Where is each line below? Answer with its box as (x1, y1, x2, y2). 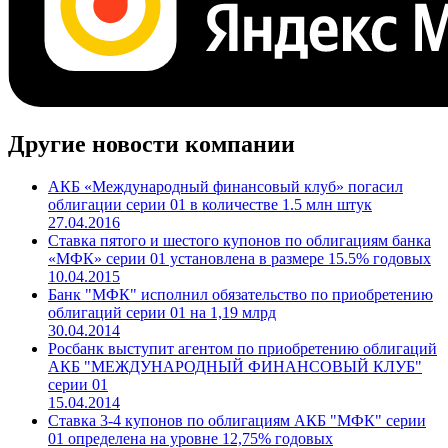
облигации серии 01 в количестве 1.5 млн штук (48, 264, 372, 282)
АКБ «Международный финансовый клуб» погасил (48, 246, 403, 264)
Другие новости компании (8, 199, 295, 226)
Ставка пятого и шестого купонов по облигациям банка (48, 300, 431, 318)
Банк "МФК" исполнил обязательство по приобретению (48, 354, 433, 372)
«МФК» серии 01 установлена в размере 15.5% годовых (48, 318, 431, 336)
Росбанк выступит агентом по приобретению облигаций (48, 408, 437, 426)
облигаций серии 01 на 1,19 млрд (48, 372, 276, 390)
